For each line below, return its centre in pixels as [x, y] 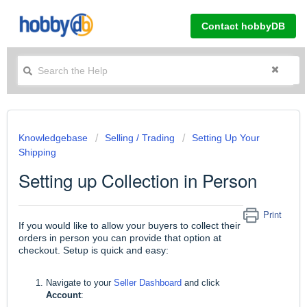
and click [201, 283]
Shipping [37, 152]
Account [63, 295]
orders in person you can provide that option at [120, 238]
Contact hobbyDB [243, 26]
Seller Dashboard [148, 283]
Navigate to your [80, 283]
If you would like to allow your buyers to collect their [130, 226]
